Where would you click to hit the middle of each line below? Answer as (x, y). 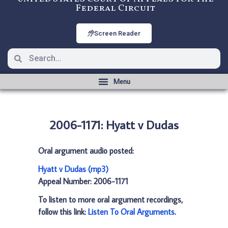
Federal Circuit (115, 8)
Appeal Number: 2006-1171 (83, 181)
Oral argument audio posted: (86, 151)
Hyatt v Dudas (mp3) (73, 169)
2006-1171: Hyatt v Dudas (114, 124)
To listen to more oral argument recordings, (110, 199)
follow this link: (63, 212)
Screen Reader (117, 33)
